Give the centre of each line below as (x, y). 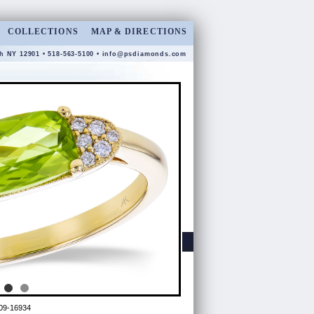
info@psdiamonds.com (144, 54)
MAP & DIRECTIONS (139, 32)
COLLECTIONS (43, 32)
